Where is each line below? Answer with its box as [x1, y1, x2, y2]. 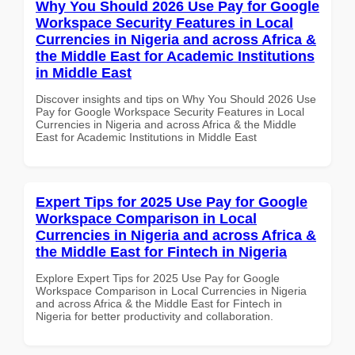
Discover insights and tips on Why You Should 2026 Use [36, 92, 316, 105]
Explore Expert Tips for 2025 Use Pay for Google [36, 271, 280, 284]
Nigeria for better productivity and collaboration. [36, 309, 273, 323]
